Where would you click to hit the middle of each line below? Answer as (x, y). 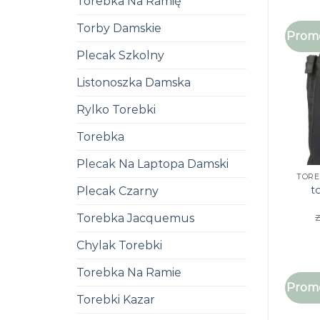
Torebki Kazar (116, 300)
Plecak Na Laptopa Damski (152, 164)
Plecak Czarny (117, 191)
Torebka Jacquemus (135, 218)
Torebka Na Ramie (129, 272)
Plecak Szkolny (120, 55)
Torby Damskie (119, 28)
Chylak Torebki (119, 245)
